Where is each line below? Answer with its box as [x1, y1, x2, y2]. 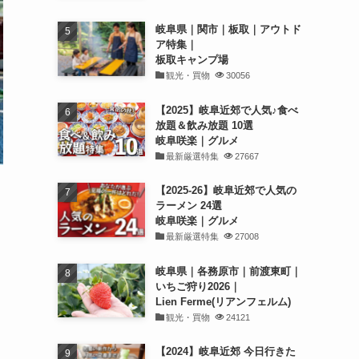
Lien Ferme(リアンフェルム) [155, 295, 291, 308]
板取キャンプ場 [155, 54, 228, 66]
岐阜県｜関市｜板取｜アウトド [155, 23, 301, 35]
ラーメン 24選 [155, 200, 222, 212]
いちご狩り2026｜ [155, 280, 240, 292]
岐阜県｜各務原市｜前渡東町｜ [155, 264, 301, 277]
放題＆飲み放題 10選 [155, 119, 253, 131]
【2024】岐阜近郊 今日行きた [155, 345, 296, 357]
